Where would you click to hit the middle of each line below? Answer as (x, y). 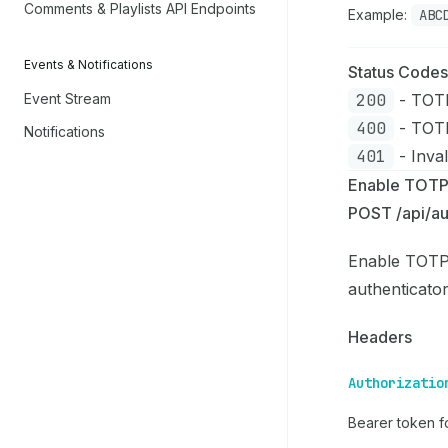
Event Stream (67, 98)
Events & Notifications (88, 64)
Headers (380, 336)
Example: (379, 14)
